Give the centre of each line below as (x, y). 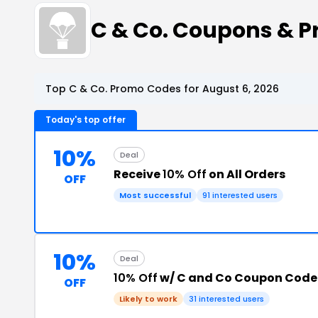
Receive (138, 174)
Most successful (155, 195)
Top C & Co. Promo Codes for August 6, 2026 (162, 89)
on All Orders (246, 174)
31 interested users (226, 299)
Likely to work (148, 299)
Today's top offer (86, 120)
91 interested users (240, 195)
